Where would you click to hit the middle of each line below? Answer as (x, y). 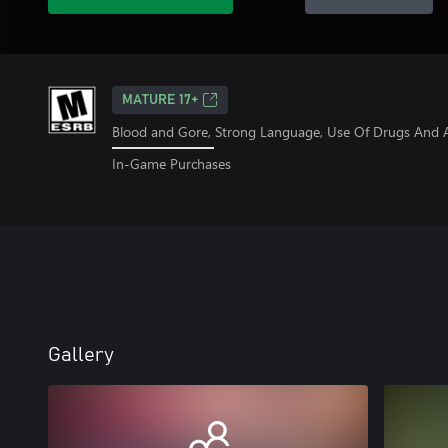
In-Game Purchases (171, 163)
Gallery (81, 355)
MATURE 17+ (160, 100)
